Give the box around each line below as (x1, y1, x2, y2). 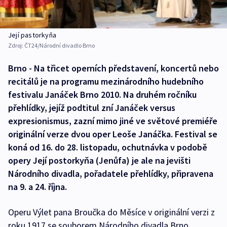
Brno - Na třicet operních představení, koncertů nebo (8, 62, 219, 74)
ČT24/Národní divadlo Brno (24, 42, 95, 50)
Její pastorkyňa (8, 30, 56, 40)
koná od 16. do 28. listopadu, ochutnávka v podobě (8, 141, 207, 154)
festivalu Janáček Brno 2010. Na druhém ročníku (8, 89, 197, 101)
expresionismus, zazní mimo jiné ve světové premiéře (8, 115, 217, 127)
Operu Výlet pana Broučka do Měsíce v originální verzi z (8, 206, 215, 218)
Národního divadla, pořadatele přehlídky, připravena (8, 168, 213, 180)
